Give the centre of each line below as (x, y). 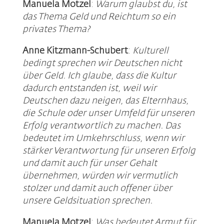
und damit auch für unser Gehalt (89, 164)
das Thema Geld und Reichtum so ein (99, 17)
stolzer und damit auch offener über (97, 189)
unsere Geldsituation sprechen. (87, 201)
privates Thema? (56, 30)
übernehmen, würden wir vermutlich (100, 176)
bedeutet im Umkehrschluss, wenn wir (103, 139)
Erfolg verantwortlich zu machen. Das (101, 126)
